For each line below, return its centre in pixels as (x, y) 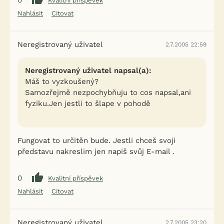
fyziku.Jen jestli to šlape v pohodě (88, 103)
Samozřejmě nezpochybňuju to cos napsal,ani (108, 92)
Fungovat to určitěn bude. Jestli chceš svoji (96, 140)
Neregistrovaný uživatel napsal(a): (88, 70)
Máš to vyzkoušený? (62, 81)
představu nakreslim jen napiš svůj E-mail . (96, 151)
